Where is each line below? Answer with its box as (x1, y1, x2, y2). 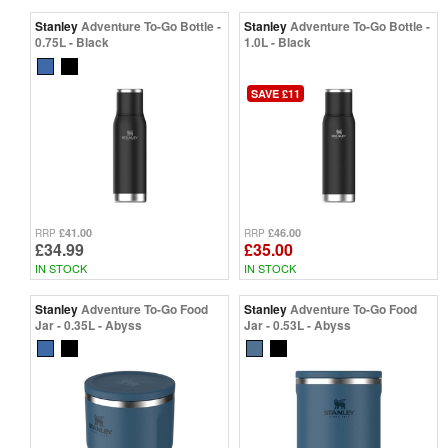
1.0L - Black (244, 33, 311, 52)
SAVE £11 (251, 85, 300, 101)
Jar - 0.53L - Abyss (244, 315, 351, 334)
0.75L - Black (35, 33, 109, 52)
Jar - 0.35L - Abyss (35, 315, 142, 334)
